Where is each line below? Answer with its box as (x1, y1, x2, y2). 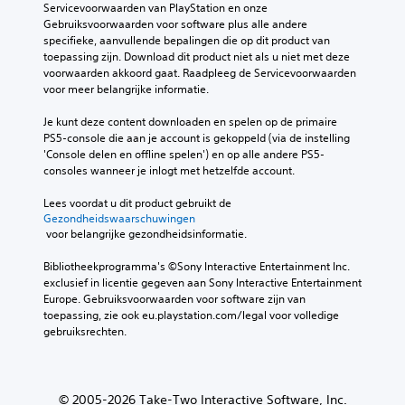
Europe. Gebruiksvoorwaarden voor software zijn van (43, 290, 306, 306)
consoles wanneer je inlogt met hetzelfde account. (43, 162, 295, 178)
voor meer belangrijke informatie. (43, 80, 209, 97)
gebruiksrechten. (43, 323, 127, 339)
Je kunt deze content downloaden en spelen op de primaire (43, 113, 337, 129)
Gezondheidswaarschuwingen (43, 210, 195, 226)
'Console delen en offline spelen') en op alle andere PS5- (43, 146, 325, 162)
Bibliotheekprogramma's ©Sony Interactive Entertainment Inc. (43, 258, 350, 274)
